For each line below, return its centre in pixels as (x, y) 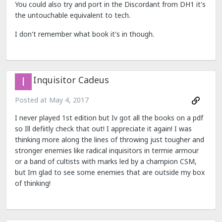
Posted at (32, 100)
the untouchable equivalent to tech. (73, 15)
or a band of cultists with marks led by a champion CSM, (106, 161)
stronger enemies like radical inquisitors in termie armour (107, 150)
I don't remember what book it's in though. (84, 34)
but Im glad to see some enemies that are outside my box (110, 172)
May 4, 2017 (69, 100)
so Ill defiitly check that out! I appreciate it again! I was (103, 128)
